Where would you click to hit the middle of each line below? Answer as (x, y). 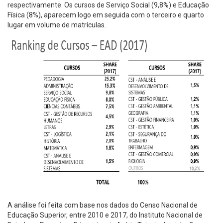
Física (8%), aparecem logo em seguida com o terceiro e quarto (106, 15)
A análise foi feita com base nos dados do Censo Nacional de (103, 205)
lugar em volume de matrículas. (57, 25)
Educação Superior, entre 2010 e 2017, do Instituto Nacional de (105, 215)
